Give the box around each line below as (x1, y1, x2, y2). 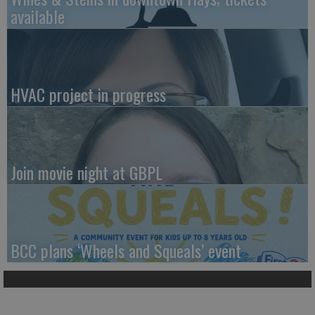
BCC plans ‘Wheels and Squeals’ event (11, 238, 241, 264)
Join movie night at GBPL (11, 160, 162, 186)
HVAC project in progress (11, 82, 166, 108)
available (11, 4, 65, 30)
